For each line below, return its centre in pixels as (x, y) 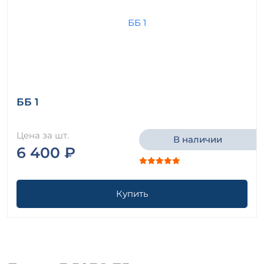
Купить (132, 193)
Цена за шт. (43, 135)
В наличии (198, 139)
